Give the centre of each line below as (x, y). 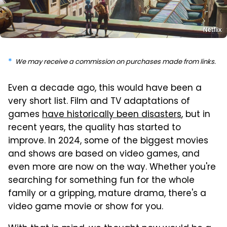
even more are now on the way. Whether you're (112, 167)
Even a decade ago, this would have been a (105, 88)
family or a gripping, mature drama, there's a (107, 194)
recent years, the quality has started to (94, 128)
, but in (196, 115)
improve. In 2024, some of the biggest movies (108, 141)
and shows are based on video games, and (104, 154)
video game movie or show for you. (86, 207)
